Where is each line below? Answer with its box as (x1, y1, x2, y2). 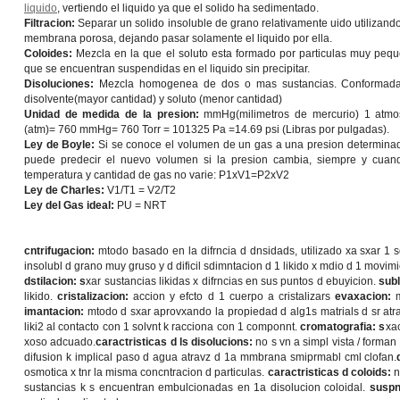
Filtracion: (24, 17, 79, 29)
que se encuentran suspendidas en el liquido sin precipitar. (24, 62, 310, 75)
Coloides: (24, 47, 77, 60)
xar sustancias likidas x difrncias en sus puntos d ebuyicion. (86, 275, 379, 287)
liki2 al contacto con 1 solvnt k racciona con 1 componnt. (24, 321, 301, 333)
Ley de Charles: (24, 184, 107, 196)
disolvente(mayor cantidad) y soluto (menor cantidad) (24, 93, 282, 105)
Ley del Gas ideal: (24, 199, 117, 212)
